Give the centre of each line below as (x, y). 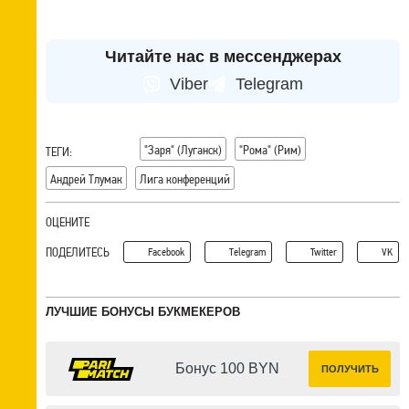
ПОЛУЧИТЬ (350, 369)
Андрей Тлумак (86, 179)
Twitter (324, 252)
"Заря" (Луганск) (183, 150)
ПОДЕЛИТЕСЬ (78, 252)
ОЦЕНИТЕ (68, 222)
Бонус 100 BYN (227, 369)
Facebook (166, 252)
